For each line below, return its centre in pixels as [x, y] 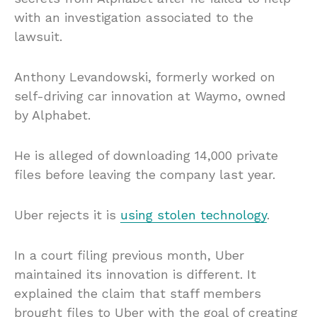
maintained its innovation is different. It [135, 274]
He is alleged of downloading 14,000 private [146, 155]
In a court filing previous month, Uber [129, 255]
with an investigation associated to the [134, 17]
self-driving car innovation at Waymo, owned [150, 96]
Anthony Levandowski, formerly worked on [145, 76]
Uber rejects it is [67, 214]
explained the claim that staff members [138, 293]
